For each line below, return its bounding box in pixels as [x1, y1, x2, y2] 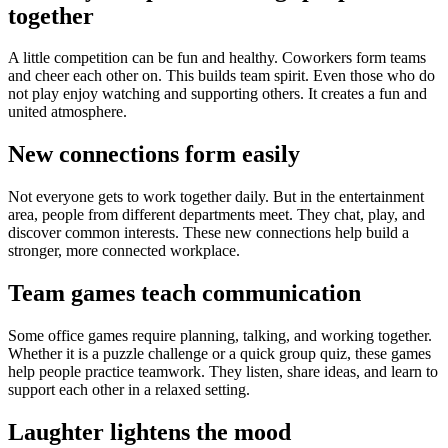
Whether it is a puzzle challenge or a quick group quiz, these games [8, 345, 431, 363]
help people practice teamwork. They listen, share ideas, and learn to [8, 363, 438, 381]
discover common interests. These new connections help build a [8, 224, 409, 242]
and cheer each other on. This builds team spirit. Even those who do [8, 67, 435, 85]
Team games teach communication [8, 280, 361, 307]
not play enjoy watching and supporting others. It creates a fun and [8, 85, 427, 103]
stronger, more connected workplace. [8, 242, 240, 260]
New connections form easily [8, 141, 300, 168]
